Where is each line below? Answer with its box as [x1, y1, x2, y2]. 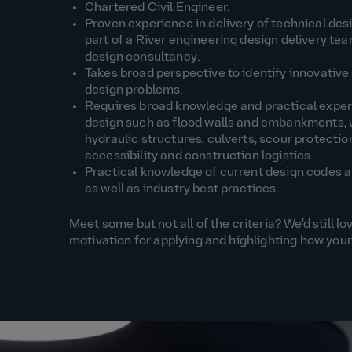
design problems [85, 84, 181, 97]
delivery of [208, 18, 272, 31]
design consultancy [85, 51, 197, 64]
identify [242, 68, 289, 81]
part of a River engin [85, 35, 201, 48]
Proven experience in [85, 18, 209, 31]
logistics [261, 150, 311, 163]
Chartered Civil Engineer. [85, 2, 230, 15]
